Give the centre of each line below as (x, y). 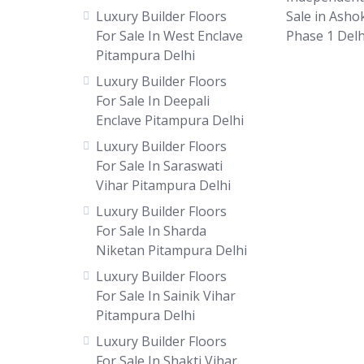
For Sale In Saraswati (159, 166)
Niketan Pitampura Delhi (171, 250)
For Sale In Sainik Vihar (166, 296)
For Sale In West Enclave (169, 36)
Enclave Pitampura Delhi (170, 120)
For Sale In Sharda (151, 231)
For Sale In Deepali (153, 101)
